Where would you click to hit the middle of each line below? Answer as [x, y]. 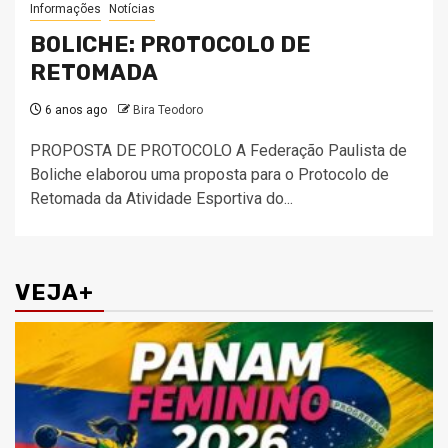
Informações [65, 9]
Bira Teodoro [168, 110]
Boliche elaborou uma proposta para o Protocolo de [209, 174]
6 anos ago [74, 110]
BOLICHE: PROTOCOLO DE [170, 44]
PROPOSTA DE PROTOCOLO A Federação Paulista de [218, 150]
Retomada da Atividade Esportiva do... [161, 198]
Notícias [132, 9]
